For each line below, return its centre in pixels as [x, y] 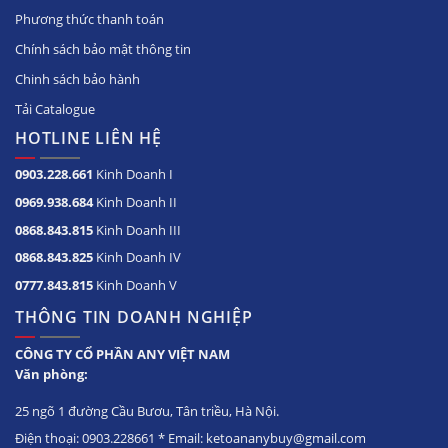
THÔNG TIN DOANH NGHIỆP [134, 317]
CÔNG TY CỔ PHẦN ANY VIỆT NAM [122, 353]
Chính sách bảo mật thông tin [103, 48]
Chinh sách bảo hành [77, 78]
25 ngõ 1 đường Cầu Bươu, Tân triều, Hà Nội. [147, 410]
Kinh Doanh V [135, 285]
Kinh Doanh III [137, 229]
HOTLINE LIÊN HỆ [88, 137]
